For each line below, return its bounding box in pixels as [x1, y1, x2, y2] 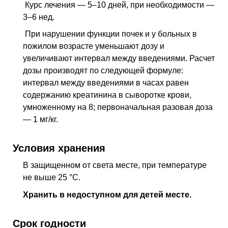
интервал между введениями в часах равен [23, 78, 189, 88]
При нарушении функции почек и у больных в [23, 30, 197, 39]
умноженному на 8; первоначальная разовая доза [23, 103, 213, 112]
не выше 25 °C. [23, 173, 80, 182]
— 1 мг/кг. [23, 115, 58, 124]
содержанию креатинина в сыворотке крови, [23, 91, 191, 100]
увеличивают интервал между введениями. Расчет [23, 54, 215, 63]
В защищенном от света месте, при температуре [23, 161, 207, 170]
